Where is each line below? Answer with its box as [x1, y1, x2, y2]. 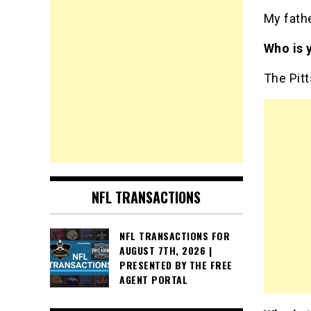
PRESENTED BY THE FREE [119, 258, 233, 273]
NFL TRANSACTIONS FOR [119, 228, 230, 244]
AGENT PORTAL [119, 272, 187, 287]
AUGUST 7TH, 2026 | [119, 243, 212, 258]
